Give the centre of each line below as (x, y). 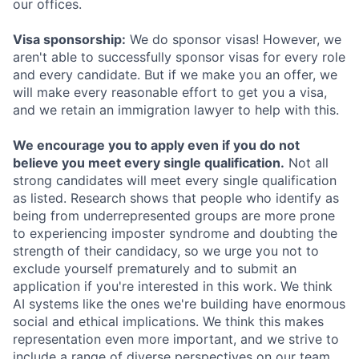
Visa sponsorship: (69, 39)
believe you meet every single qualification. (149, 163)
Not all (307, 163)
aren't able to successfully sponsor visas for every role (179, 57)
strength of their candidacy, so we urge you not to (166, 251)
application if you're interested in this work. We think (173, 286)
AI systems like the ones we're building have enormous (179, 304)
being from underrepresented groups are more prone (174, 216)
